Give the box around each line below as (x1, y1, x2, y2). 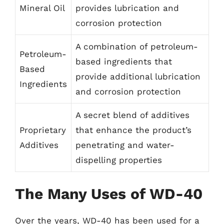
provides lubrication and (75, 3, 179, 13)
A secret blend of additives (75, 110, 189, 120)
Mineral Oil (19, 3, 65, 13)
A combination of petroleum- (75, 41, 198, 51)
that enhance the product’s (75, 125, 191, 135)
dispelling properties (75, 155, 162, 165)
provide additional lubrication (75, 71, 200, 81)
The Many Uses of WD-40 (15, 184, 202, 202)
